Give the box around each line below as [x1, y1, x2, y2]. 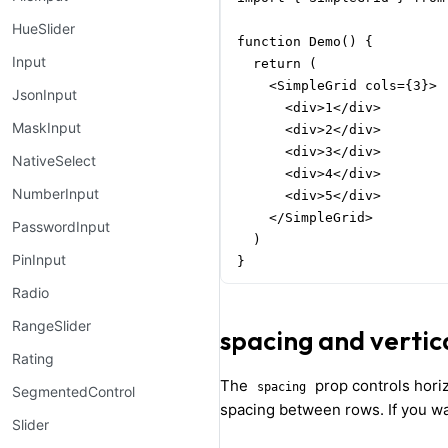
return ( [237, 56, 317, 72]
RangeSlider [12, 317, 91, 334]
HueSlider [12, 20, 75, 37]
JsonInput [12, 86, 77, 103]
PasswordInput [12, 218, 110, 235]
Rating [12, 350, 54, 367]
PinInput [12, 251, 66, 268]
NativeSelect [12, 152, 96, 169]
